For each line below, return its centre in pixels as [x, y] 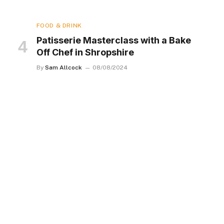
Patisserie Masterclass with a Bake [113, 40]
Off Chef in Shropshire [85, 52]
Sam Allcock [63, 68]
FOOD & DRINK [59, 26]
